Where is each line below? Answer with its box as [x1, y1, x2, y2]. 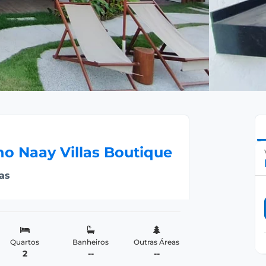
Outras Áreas [134, 237, 180, 246]
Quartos [10, 237, 40, 246]
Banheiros [72, 237, 109, 246]
